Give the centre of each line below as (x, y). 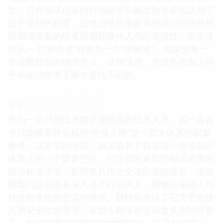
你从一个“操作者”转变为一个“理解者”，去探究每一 (108, 49)
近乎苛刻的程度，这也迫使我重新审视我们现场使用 (111, 23)
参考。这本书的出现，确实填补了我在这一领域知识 (111, 145)
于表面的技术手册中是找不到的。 (75, 74)
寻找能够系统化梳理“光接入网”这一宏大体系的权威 (110, 132)
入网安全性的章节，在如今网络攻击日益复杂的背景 (111, 210)
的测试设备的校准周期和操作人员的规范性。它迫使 (111, 36)
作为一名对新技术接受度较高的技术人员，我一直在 (111, 119)
